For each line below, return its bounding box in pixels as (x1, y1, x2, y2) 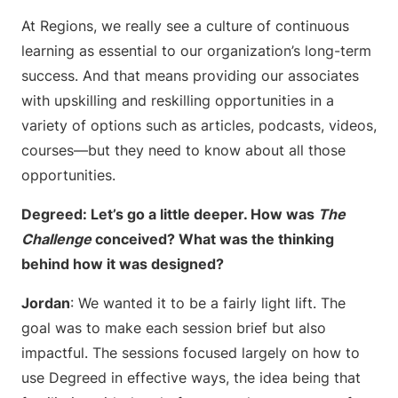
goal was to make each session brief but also (21, 319, 326, 337)
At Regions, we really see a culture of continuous (21, 17, 349, 35)
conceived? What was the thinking (92, 230, 334, 248)
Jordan (21, 294, 70, 312)
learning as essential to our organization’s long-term (21, 42, 371, 60)
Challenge (21, 230, 92, 248)
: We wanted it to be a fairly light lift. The (70, 294, 346, 312)
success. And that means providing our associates (21, 67, 359, 84)
